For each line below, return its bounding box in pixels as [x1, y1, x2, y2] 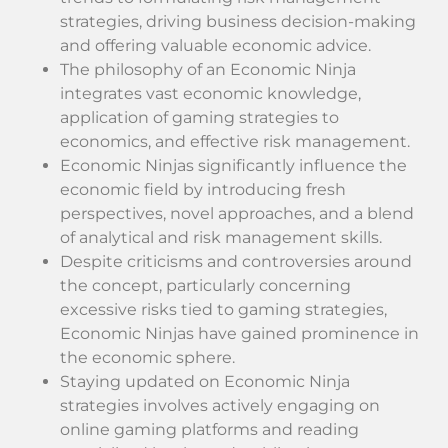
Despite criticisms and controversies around [60, 252, 412, 272]
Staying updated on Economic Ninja [60, 372, 350, 392]
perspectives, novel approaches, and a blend [60, 204, 414, 224]
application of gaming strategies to [60, 108, 339, 128]
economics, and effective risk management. [60, 132, 410, 152]
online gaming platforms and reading [60, 420, 359, 440]
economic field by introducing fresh [60, 180, 346, 200]
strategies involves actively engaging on [60, 396, 380, 416]
